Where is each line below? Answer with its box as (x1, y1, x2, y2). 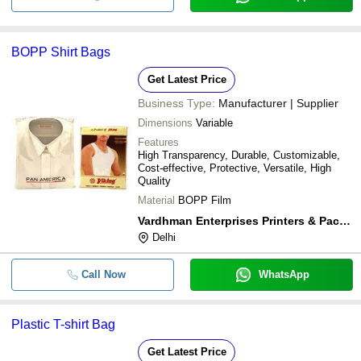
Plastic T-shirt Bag (11, 317, 115, 331)
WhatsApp (258, 268, 309, 280)
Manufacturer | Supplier (218, 96, 338, 110)
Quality (138, 174, 171, 187)
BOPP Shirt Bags (11, 44, 110, 59)
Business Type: (138, 96, 215, 110)
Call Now (81, 268, 126, 280)
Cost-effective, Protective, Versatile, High (138, 161, 331, 174)
